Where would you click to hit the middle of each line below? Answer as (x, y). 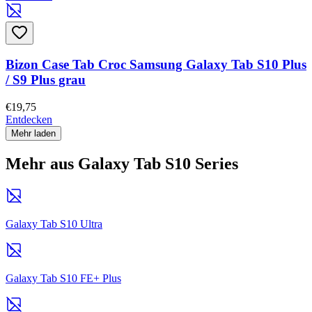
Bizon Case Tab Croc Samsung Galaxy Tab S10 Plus (156, 65)
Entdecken (29, 120)
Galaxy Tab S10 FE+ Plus (63, 278)
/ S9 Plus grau (46, 80)
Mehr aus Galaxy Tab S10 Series (122, 164)
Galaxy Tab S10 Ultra (54, 224)
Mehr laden (33, 134)
